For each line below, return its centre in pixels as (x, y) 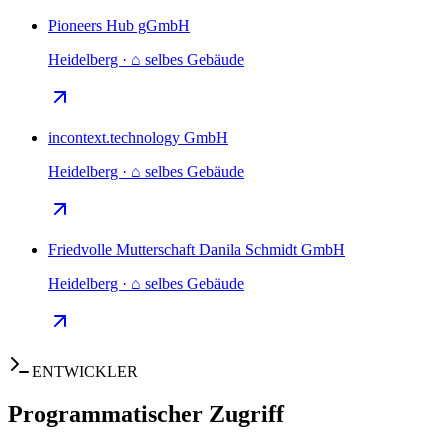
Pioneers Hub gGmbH (119, 26)
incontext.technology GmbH (138, 138)
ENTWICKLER (85, 372)
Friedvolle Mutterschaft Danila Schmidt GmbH (196, 250)
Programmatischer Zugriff (146, 414)
